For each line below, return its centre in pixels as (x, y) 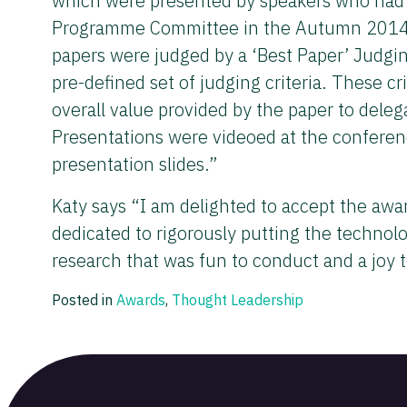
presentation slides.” (134, 164)
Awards (141, 300)
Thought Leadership (238, 300)
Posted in (84, 300)
